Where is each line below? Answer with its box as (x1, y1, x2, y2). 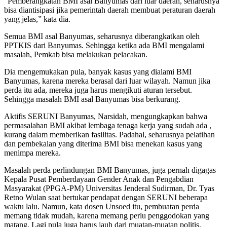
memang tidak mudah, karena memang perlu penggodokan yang (4, 211, 209, 220)
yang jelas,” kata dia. (4, 14, 70, 23)
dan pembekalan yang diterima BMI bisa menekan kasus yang (4, 139, 202, 148)
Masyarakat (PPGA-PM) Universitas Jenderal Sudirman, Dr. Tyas (4, 183, 214, 193)
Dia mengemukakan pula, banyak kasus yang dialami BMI (4, 67, 192, 76)
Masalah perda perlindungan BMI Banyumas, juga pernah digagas (4, 165, 216, 174)
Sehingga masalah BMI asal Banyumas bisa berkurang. (4, 94, 180, 103)
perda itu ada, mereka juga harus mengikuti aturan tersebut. (4, 85, 192, 94)
